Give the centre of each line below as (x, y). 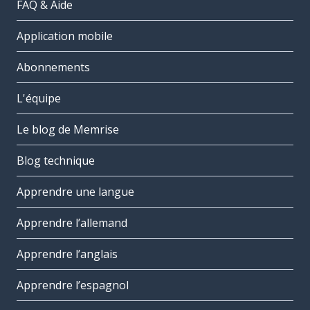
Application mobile (65, 36)
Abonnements (53, 67)
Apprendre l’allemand (72, 223)
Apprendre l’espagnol (73, 285)
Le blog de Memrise (68, 130)
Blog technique (56, 161)
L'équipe (39, 99)
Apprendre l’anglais (67, 254)
